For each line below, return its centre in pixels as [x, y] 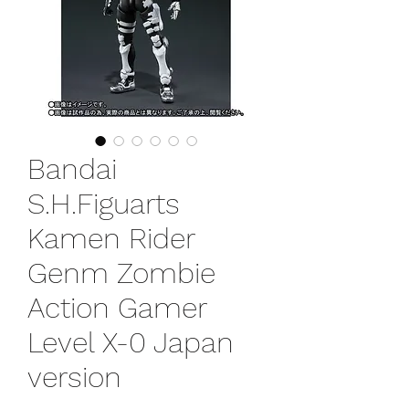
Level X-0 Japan [131, 342]
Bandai [72, 168]
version [74, 377]
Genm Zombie [121, 273]
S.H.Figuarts [104, 203]
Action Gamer [117, 307]
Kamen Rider [111, 238]
